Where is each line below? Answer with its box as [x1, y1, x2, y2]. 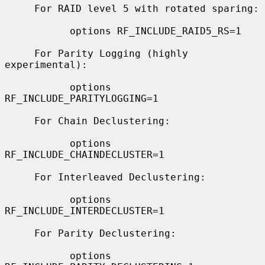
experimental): [5, 59, 88, 70]
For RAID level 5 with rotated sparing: [5, 2, 34, 14]
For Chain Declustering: [5, 115, 34, 127]
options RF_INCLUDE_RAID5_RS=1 [5, 25, 70, 37]
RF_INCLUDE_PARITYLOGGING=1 [5, 92, 159, 104]
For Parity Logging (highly [5, 47, 34, 59]
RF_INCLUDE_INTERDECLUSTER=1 [5, 205, 164, 216]
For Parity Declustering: [5, 227, 34, 239]
